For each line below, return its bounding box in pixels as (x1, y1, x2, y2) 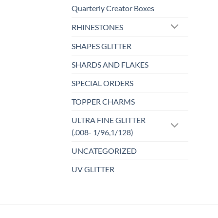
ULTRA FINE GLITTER (72, 115, 145, 125)
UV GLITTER (72, 164, 114, 174)
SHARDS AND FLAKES (72, 60, 148, 70)
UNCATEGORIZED (72, 146, 137, 156)
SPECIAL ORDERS (72, 78, 133, 88)
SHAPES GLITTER (72, 41, 131, 51)
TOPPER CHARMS (72, 97, 135, 107)
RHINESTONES (72, 22, 123, 32)
